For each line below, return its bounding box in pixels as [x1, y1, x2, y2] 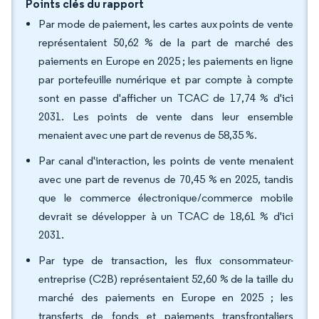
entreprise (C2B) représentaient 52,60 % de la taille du [38, 272, 293, 286]
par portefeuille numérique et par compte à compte [38, 73, 293, 86]
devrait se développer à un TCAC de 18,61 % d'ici [38, 209, 293, 223]
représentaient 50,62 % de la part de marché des [38, 36, 293, 49]
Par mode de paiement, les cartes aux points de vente [38, 17, 293, 31]
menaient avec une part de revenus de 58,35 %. [38, 128, 257, 142]
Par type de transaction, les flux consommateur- [38, 253, 293, 267]
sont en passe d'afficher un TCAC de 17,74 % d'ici [38, 91, 293, 105]
